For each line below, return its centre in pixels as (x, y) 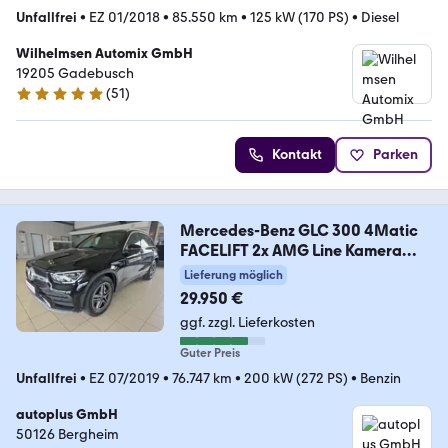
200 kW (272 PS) (296, 378)
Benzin (380, 378)
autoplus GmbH (67, 414)
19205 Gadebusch (75, 73)
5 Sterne (41, 102)
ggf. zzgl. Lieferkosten (247, 322)
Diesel (380, 17)
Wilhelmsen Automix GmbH (104, 53)
